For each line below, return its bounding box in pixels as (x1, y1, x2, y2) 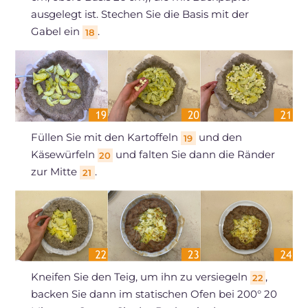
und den (195, 130, 242, 144)
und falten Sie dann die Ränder (112, 147, 275, 161)
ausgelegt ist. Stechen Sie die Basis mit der (30, 7, 249, 21)
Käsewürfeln (30, 147, 98, 161)
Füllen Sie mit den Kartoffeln (30, 130, 181, 144)
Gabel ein (30, 24, 82, 38)
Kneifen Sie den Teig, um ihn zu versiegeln (30, 270, 250, 284)
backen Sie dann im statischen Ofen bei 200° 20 (30, 287, 277, 301)
